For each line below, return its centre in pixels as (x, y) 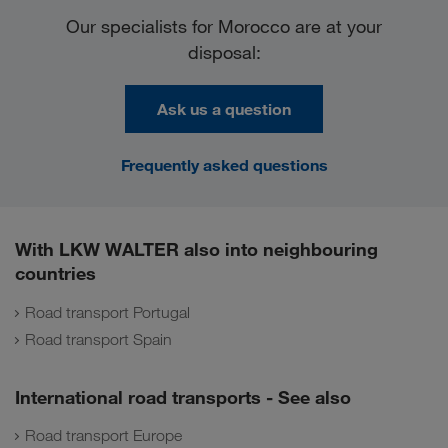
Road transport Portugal (107, 312)
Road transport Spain (98, 339)
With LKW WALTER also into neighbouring (196, 249)
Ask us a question (224, 109)
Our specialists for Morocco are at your (224, 26)
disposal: (224, 52)
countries (55, 273)
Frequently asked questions (224, 165)
